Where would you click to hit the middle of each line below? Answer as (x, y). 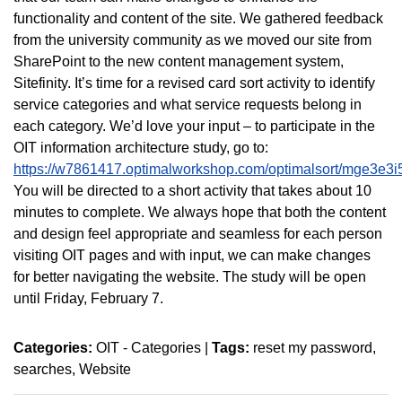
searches (43, 369)
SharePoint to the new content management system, (179, 61)
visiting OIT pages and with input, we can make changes (192, 255)
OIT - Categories (149, 347)
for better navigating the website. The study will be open (190, 276)
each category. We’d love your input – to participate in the (194, 126)
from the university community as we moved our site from (192, 39)
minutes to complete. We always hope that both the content (200, 212)
